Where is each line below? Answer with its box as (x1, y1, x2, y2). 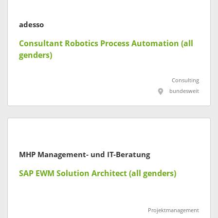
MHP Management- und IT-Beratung (19, 150, 150, 159)
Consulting (172, 77, 199, 84)
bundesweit (169, 88, 199, 95)
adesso (19, 20, 44, 30)
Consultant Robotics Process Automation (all (19, 39, 193, 49)
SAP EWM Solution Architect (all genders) (19, 168, 176, 178)
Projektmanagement (148, 207, 199, 214)
